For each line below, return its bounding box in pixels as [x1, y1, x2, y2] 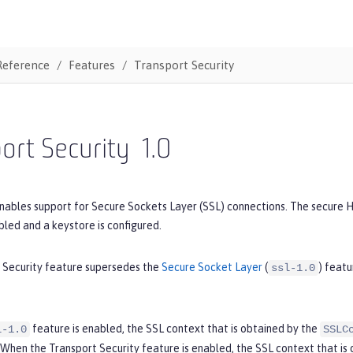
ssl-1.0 [271, 261, 315, 274]
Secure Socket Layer [162, 260, 262, 273]
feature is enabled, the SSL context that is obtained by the [30, 321, 320, 335]
